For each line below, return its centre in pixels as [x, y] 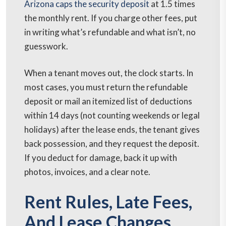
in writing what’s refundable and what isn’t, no [110, 32]
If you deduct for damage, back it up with [101, 158]
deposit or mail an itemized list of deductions [108, 101]
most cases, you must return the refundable [106, 87]
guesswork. [46, 46]
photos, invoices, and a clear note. [87, 172]
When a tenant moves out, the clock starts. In [109, 73]
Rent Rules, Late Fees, [108, 202]
